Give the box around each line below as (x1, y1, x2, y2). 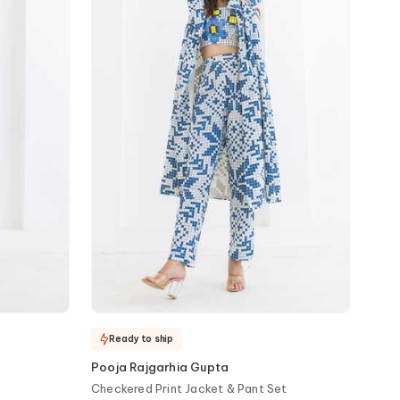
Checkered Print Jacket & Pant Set (91, 381, 287, 396)
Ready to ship (109, 332, 173, 345)
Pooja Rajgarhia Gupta (91, 360, 229, 374)
